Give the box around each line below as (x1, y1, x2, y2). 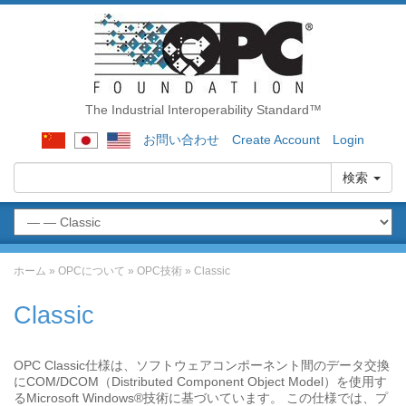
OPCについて (58, 265, 125, 277)
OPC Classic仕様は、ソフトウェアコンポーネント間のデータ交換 (14, 358, 390, 372)
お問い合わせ (143, 132, 219, 147)
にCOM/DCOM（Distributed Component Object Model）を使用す (14, 374, 387, 389)
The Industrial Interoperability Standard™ (84, 102, 322, 117)
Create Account (232, 132, 320, 147)
